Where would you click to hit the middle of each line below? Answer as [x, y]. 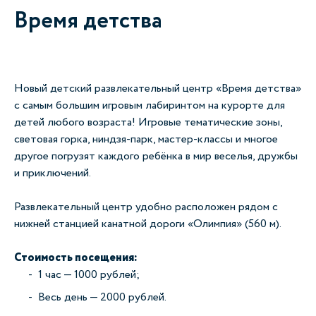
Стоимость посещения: [76, 258]
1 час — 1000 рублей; [89, 275]
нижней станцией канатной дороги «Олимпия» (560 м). [148, 224]
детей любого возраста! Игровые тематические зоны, [148, 122]
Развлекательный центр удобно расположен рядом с [146, 207]
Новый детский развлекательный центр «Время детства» [158, 89]
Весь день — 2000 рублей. [102, 297]
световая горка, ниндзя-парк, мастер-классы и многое [146, 139]
